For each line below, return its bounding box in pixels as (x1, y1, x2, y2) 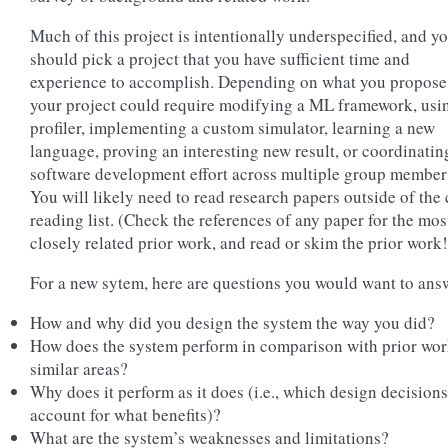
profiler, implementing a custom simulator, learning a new (30, 116, 435, 139)
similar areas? (30, 357, 128, 380)
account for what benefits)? (30, 403, 221, 426)
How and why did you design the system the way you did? (30, 311, 435, 334)
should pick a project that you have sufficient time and (30, 47, 410, 70)
